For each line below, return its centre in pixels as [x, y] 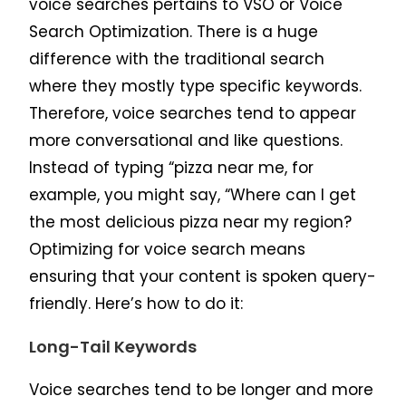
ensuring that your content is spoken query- [203, 277]
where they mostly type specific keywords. [196, 87]
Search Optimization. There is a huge [174, 32]
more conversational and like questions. [186, 141]
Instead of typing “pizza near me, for [172, 168]
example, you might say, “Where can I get [193, 195]
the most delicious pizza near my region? [191, 222]
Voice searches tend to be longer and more [202, 390]
